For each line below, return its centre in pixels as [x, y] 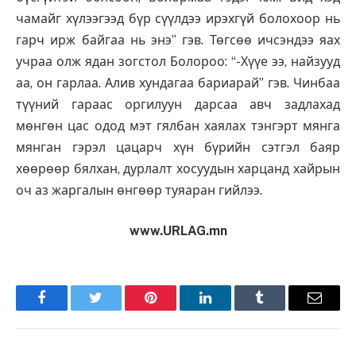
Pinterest [175, 310]
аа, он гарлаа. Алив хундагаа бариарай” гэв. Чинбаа [178, 83]
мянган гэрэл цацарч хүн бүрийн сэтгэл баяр [178, 147]
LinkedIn [230, 310]
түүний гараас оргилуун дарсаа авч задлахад [178, 104]
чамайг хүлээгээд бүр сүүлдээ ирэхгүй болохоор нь [178, 18]
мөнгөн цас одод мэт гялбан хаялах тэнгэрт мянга [178, 126]
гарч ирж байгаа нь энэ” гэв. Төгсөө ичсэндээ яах [178, 40]
